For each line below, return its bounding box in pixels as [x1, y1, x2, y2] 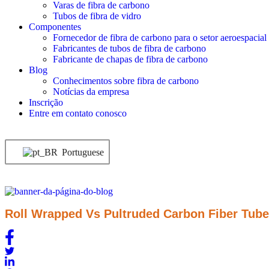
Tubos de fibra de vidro [53, 11, 141, 21]
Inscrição [29, 97, 63, 107]
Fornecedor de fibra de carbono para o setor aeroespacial [53, 32, 267, 43]
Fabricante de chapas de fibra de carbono [53, 54, 208, 64]
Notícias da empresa [53, 86, 129, 97]
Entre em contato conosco [29, 108, 127, 118]
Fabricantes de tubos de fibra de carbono [53, 43, 206, 53]
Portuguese [59, 147, 104, 157]
